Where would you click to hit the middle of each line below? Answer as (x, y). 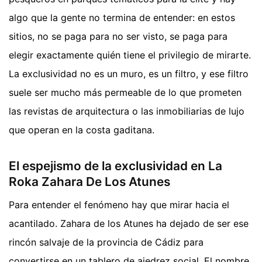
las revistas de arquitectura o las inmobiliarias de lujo (127, 111)
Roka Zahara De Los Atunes (89, 181)
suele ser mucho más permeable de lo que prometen (125, 93)
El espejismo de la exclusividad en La (116, 166)
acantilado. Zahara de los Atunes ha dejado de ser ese (129, 223)
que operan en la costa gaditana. (82, 130)
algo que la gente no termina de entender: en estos (122, 18)
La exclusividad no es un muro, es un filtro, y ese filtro (129, 74)
